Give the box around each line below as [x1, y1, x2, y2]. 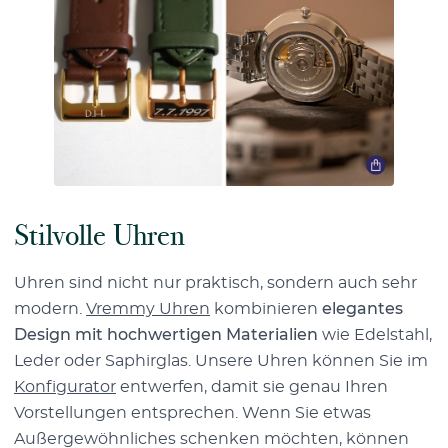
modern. [14, 300, 86, 317]
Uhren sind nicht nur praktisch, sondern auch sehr [14, 274, 417, 291]
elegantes [322, 300, 403, 317]
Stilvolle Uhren [14, 216, 185, 254]
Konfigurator [14, 378, 116, 395]
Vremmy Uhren [86, 300, 210, 317]
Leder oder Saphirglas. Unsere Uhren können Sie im [14, 352, 428, 369]
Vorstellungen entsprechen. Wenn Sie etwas [14, 404, 371, 421]
